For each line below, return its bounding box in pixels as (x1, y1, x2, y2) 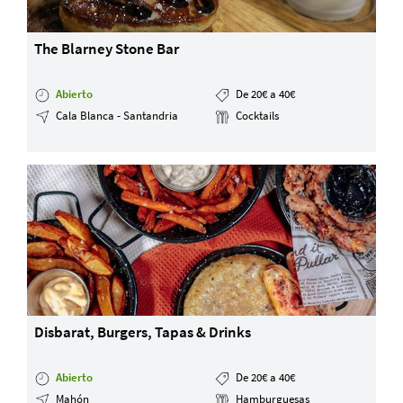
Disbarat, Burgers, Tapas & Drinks (34, 322, 252, 343)
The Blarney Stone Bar (34, 39, 180, 59)
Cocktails (232, 108, 279, 122)
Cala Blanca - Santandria (53, 108, 179, 122)
